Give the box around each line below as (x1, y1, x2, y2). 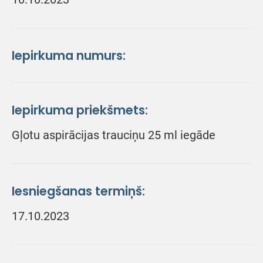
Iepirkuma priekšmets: (12, 102, 148, 118)
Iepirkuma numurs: (12, 48, 126, 63)
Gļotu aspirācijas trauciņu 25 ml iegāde (12, 128, 215, 142)
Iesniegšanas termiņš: (12, 183, 145, 199)
